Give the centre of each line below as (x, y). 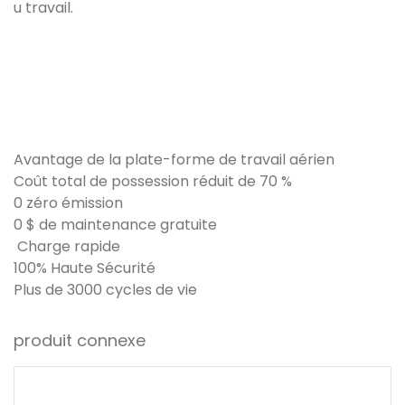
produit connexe (80, 341)
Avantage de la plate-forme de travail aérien (174, 160)
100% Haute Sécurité (85, 268)
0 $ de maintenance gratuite (115, 225)
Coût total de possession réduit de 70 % (153, 182)
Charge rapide (67, 247)
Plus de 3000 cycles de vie (105, 290)
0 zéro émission (68, 203)
